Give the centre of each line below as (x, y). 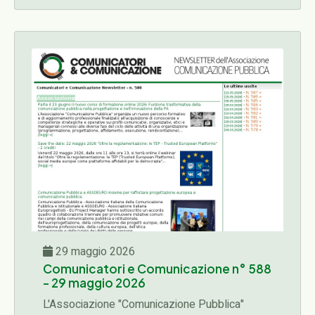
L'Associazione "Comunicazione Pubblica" (143, 304)
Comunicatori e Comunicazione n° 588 (157, 269)
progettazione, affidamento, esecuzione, (141, 14)
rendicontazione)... (86, 33)
